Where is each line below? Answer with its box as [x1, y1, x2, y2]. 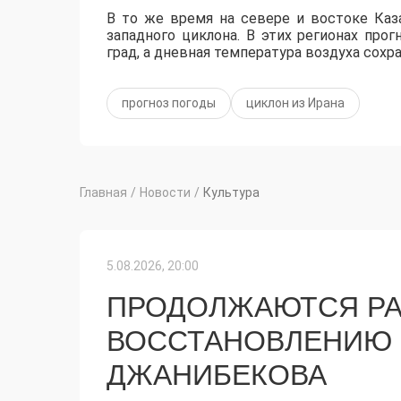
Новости [140, 185, 191, 200]
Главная [80, 185, 127, 200]
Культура [203, 185, 260, 200]
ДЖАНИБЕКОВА [107, 359, 327, 392]
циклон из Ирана [246, 96, 345, 111]
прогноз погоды [122, 96, 216, 111]
